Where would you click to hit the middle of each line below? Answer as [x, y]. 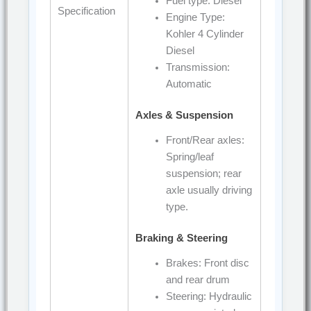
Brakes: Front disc [207, 263]
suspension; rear [203, 173]
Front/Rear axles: [205, 140]
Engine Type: [195, 17]
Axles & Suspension [184, 115]
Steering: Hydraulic [209, 296]
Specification [86, 11]
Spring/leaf [190, 157]
